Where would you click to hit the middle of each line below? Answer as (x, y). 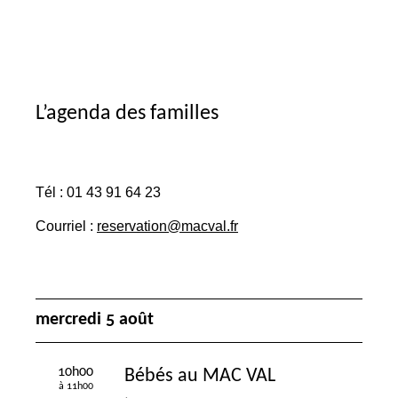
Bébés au (163, 376)
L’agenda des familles (127, 114)
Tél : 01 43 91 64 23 (98, 192)
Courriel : (66, 225)
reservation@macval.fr (167, 225)
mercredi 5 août (95, 319)
